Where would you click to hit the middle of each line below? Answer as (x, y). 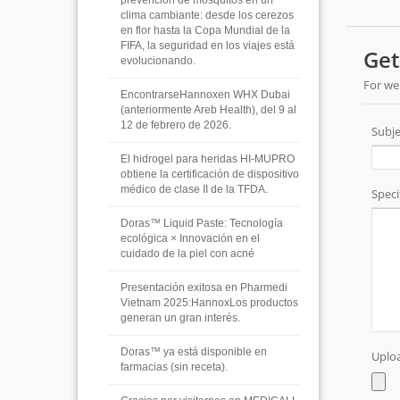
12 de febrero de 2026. (176, 125)
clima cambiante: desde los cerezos (207, 15)
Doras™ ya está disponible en (194, 352)
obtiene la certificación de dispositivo (210, 174)
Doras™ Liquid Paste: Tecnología (202, 223)
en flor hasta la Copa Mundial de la (205, 30)
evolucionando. (158, 61)
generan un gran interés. (180, 318)
